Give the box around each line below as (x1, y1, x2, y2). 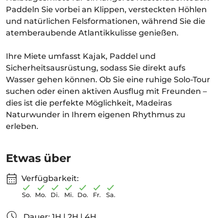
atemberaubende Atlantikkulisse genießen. (6, 28, 179, 37)
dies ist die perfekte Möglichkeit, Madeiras (6, 98, 172, 108)
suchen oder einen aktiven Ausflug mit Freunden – (6, 87, 207, 96)
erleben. (6, 122, 38, 131)
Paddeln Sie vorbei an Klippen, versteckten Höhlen (6, 5, 207, 14)
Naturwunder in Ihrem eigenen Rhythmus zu (6, 110, 185, 119)
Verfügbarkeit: (21, 174, 79, 183)
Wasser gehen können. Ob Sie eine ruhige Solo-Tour (6, 75, 210, 84)
